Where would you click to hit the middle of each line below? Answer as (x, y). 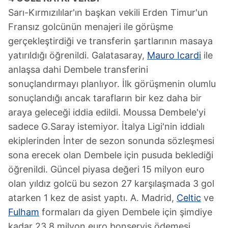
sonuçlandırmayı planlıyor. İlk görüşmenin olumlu (112, 84)
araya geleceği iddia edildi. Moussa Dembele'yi (107, 112)
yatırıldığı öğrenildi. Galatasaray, (78, 55)
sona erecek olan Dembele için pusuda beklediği (111, 155)
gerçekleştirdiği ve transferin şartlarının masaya (110, 41)
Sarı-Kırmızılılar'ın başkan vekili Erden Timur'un (108, 13)
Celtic (189, 198)
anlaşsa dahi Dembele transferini (78, 70)
